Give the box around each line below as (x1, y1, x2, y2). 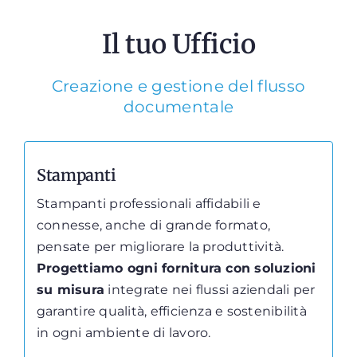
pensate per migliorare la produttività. (36, 238, 284, 254)
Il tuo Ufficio (101, 27, 256, 61)
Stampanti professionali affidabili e (36, 195, 261, 211)
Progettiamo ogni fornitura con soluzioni (36, 260, 316, 276)
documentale (123, 96, 234, 116)
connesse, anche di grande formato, (36, 217, 271, 233)
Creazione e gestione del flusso (51, 76, 306, 96)
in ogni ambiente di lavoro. (36, 324, 211, 340)
